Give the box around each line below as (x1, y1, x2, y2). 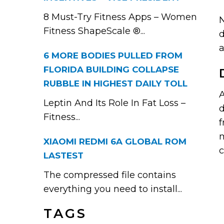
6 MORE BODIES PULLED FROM (43, 50, 182, 60)
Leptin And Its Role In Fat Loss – (43, 97, 185, 108)
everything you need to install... (43, 183, 182, 194)
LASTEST (43, 150, 83, 160)
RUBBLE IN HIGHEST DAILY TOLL (43, 78, 187, 88)
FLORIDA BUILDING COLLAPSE (43, 64, 179, 74)
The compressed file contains (43, 169, 176, 180)
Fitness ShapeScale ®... (43, 25, 145, 36)
